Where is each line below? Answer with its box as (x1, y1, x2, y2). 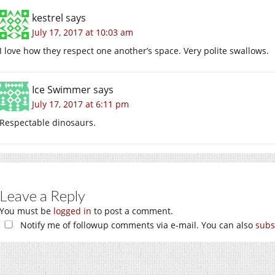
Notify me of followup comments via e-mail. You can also (18, 219, 255, 231)
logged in (53, 205, 91, 217)
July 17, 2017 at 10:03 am (32, 26, 133, 39)
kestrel (32, 11, 63, 25)
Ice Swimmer (32, 83, 91, 97)
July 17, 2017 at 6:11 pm (32, 98, 129, 110)
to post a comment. (91, 205, 173, 217)
